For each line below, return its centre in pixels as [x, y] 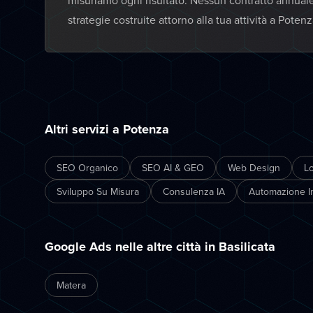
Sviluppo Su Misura [98, 191]
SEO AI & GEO [173, 168]
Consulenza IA [194, 191]
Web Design [254, 168]
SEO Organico [87, 168]
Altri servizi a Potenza [107, 129]
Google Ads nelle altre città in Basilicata [160, 247]
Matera [71, 285]
